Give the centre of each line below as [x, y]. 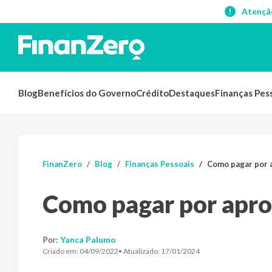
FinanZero [62, 164]
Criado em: [61, 251]
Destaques [192, 93]
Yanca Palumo [88, 240]
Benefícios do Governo [87, 93]
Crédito [152, 93]
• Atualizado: [140, 251]
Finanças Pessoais [160, 164]
